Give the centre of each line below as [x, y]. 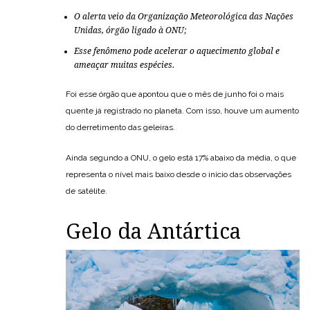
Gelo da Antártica [153, 232]
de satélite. [86, 191]
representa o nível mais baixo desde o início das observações [179, 175]
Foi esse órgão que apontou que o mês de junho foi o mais [175, 94]
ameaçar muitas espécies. [124, 65]
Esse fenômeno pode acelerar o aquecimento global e [177, 52]
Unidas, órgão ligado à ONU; [130, 31]
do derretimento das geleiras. [120, 128]
